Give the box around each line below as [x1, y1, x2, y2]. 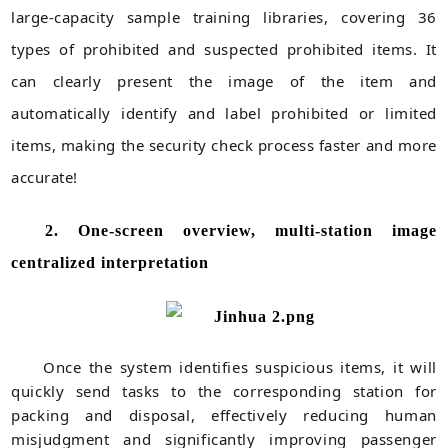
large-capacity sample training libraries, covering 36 [11, 6, 437, 27]
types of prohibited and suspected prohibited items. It [11, 38, 437, 59]
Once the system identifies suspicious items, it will [43, 356, 437, 377]
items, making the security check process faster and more [11, 134, 437, 155]
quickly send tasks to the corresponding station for [11, 380, 437, 401]
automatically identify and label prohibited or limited [11, 102, 437, 123]
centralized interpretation [11, 253, 210, 271]
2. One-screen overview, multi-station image [45, 221, 437, 239]
